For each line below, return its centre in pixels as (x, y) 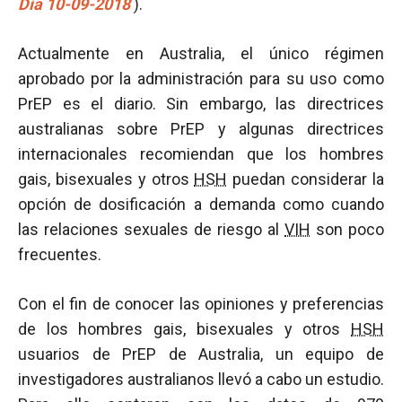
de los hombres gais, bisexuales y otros (184, 329)
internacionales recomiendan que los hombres (201, 154)
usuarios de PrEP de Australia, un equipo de (201, 354)
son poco (347, 229)
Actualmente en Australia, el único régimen (201, 53)
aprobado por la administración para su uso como (201, 79)
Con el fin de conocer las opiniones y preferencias (201, 304)
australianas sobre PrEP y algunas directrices (201, 129)
